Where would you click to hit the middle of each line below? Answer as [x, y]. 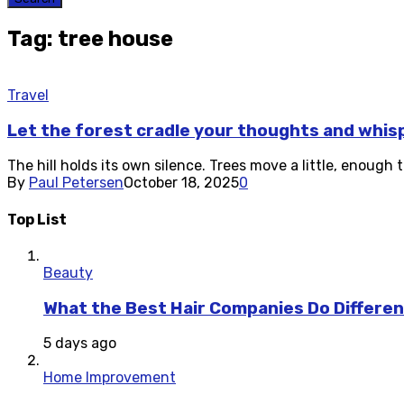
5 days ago [80, 344]
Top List [37, 219]
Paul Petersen [76, 183]
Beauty [68, 272]
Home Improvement [110, 378]
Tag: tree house [90, 38]
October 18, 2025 [181, 183]
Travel [28, 95]
